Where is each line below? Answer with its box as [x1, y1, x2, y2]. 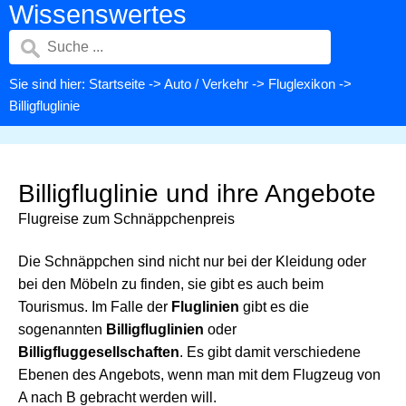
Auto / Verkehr [164, 76, 248, 92]
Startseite [89, 76, 145, 92]
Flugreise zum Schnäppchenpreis [18, 211, 235, 227]
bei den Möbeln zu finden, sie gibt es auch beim [18, 276, 324, 292]
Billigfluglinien [106, 322, 204, 337]
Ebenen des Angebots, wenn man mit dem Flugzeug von [18, 367, 381, 382]
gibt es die [239, 299, 309, 314]
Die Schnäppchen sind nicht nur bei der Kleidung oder [18, 254, 366, 269]
